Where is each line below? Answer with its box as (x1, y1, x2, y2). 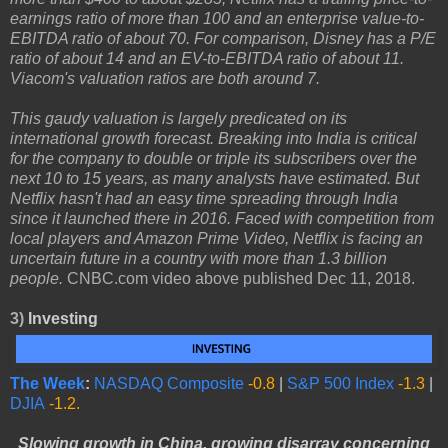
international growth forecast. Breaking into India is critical (10, 130, 417, 148)
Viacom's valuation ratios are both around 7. (10, 70, 320, 88)
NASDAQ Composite (94, 374, 244, 392)
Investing (28, 310, 98, 328)
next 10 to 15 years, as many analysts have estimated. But (10, 170, 419, 188)
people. (10, 270, 67, 288)
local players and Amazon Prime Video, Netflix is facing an (10, 230, 423, 248)
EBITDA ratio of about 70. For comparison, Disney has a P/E (10, 30, 436, 48)
